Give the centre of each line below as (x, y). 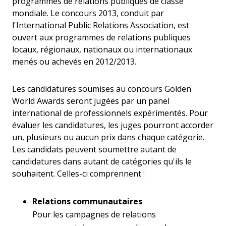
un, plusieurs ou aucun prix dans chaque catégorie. (108, 137)
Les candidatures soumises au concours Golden (102, 89)
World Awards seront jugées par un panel (91, 101)
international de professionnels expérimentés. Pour (110, 113)
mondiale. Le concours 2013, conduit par (88, 13)
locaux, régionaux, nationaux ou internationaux (102, 50)
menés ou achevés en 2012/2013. (74, 62)
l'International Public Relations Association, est (101, 25)
